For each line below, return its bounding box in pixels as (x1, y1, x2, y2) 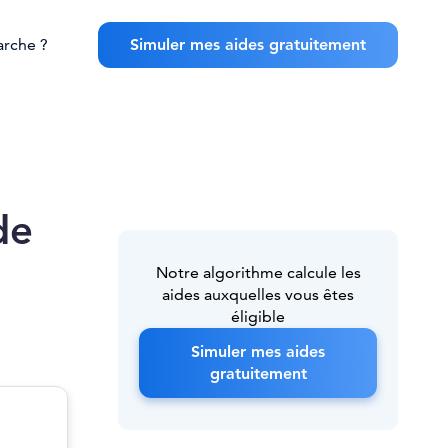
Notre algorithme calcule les (155, 263, 361, 283)
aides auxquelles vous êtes (162, 285, 354, 305)
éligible (231, 307, 285, 327)
